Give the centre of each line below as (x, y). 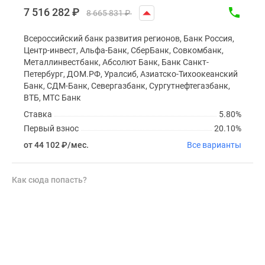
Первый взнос (51, 128)
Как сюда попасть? (49, 180)
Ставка (38, 114)
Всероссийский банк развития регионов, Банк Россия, (129, 38)
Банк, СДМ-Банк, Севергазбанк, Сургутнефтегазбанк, (127, 85)
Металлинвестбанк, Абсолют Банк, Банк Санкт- (116, 62)
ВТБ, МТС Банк (52, 97)
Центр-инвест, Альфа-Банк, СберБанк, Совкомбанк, (124, 50)
